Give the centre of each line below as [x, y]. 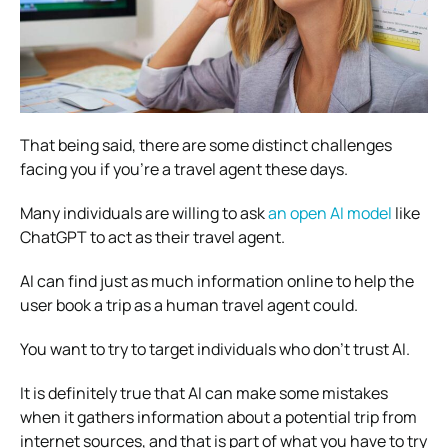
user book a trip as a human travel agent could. [189, 304]
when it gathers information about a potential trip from [218, 416]
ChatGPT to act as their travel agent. [152, 236]
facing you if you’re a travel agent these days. [184, 168]
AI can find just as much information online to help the [217, 280]
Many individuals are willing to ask [144, 212]
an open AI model [330, 212]
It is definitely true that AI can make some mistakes [204, 392]
